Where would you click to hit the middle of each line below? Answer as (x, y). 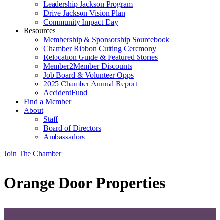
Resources (40, 31)
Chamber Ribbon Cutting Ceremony (100, 48)
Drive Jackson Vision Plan (84, 13)
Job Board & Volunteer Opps (88, 75)
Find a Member (47, 101)
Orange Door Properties (84, 183)
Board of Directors (72, 128)
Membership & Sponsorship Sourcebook (106, 40)
